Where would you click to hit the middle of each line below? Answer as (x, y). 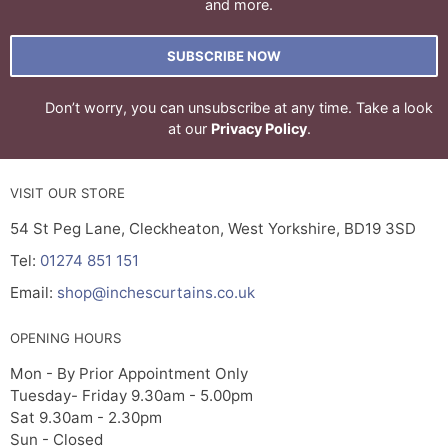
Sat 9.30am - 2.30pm (86, 418)
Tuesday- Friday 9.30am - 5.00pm (131, 396)
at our (189, 129)
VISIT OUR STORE (67, 193)
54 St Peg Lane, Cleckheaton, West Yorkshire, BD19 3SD (213, 229)
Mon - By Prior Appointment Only (129, 374)
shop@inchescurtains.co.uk (156, 293)
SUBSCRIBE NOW (224, 56)
